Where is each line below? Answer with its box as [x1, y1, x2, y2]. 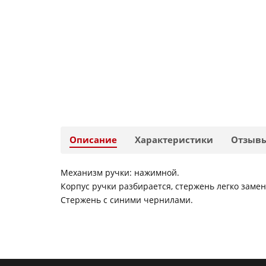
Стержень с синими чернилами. [61, 194, 193, 205]
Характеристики [135, 134, 213, 146]
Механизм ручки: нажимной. [61, 167, 179, 178]
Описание [69, 134, 117, 146]
